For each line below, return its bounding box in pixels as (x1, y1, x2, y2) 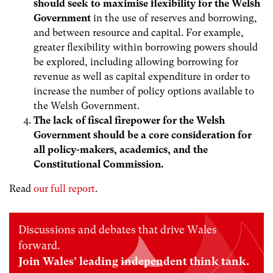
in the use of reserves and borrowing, (91, 12, 257, 24)
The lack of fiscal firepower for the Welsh (34, 115, 225, 127)
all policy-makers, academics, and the (34, 144, 208, 156)
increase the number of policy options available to (34, 85, 254, 97)
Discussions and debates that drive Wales (18, 224, 217, 236)
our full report (34, 183, 95, 195)
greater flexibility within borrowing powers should (34, 41, 258, 54)
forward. (18, 239, 60, 252)
